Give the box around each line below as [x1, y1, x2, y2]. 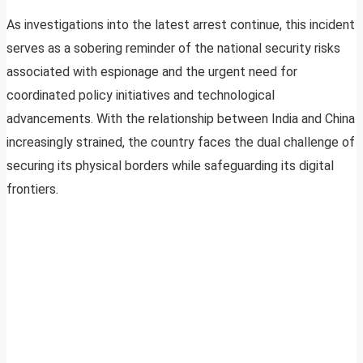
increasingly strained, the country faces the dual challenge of [6, 135, 355, 151]
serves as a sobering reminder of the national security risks [6, 41, 340, 57]
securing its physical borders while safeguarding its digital [6, 158, 334, 174]
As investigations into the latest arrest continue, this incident [6, 17, 355, 33]
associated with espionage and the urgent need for [6, 64, 297, 80]
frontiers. [6, 181, 58, 198]
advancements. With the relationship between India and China [6, 111, 355, 127]
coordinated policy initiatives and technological [6, 88, 275, 104]
